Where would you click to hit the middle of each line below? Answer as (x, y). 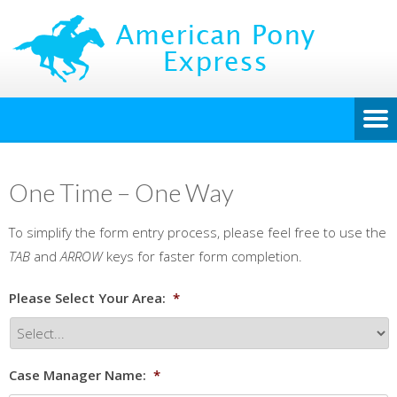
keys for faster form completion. (202, 256)
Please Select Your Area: (87, 298)
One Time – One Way (121, 192)
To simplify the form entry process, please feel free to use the (198, 232)
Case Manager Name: (78, 375)
